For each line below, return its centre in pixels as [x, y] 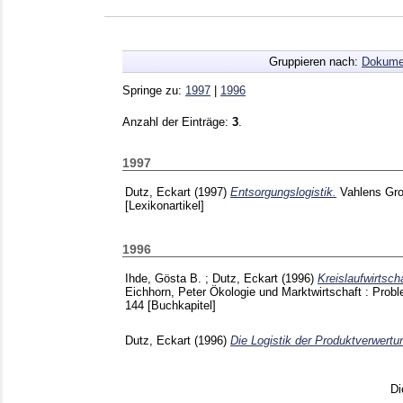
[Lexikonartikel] [165, 205]
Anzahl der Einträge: [177, 121]
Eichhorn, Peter [166, 291]
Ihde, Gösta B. [163, 278]
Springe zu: [154, 90]
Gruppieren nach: [315, 61]
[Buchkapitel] [182, 305]
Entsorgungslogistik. [283, 192]
